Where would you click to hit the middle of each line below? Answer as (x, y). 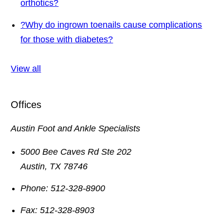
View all (26, 69)
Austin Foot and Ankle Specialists (76, 129)
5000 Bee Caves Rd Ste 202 (76, 152)
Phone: (35, 189)
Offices (26, 105)
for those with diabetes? (67, 40)
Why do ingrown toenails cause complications (114, 25)
